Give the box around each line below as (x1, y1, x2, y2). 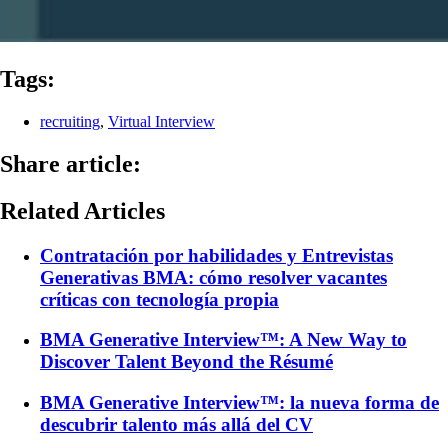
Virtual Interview (108, 112, 215, 130)
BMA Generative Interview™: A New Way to (40, 329, 407, 351)
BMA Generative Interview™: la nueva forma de (40, 391, 439, 413)
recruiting (40, 112, 100, 130)
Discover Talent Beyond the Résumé (40, 351, 333, 373)
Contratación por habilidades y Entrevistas (40, 244, 393, 266)
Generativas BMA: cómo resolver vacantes (40, 266, 387, 288)
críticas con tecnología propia (40, 288, 279, 310)
